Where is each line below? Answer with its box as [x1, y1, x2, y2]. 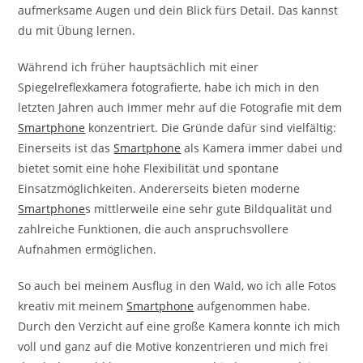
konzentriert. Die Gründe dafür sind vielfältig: [85, 119, 337, 135]
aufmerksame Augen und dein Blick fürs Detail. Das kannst [18, 2, 339, 18]
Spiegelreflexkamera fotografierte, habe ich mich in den [18, 79, 320, 95]
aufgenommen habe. [194, 297, 311, 314]
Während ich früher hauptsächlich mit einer [18, 58, 259, 75]
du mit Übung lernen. [18, 22, 136, 38]
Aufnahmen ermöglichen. [18, 241, 157, 257]
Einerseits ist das [18, 139, 114, 156]
